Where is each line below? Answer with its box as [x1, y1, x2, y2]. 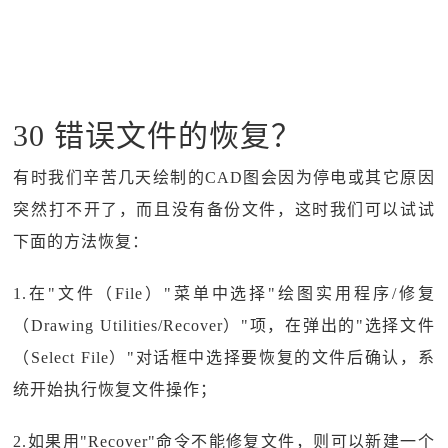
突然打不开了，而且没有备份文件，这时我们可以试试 [13, 201, 435, 218]
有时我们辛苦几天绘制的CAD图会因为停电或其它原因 [13, 169, 435, 186]
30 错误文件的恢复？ [13, 119, 303, 152]
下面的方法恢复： [13, 233, 150, 250]
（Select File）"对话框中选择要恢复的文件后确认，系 [13, 349, 435, 366]
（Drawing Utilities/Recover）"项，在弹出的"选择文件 [13, 317, 435, 334]
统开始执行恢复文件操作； [13, 381, 218, 398]
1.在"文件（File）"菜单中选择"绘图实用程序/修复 [13, 285, 435, 302]
